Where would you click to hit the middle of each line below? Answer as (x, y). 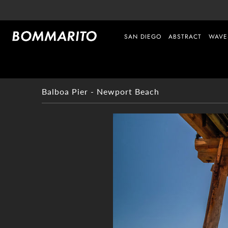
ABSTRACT (185, 37)
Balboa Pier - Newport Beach (101, 91)
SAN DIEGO (143, 37)
